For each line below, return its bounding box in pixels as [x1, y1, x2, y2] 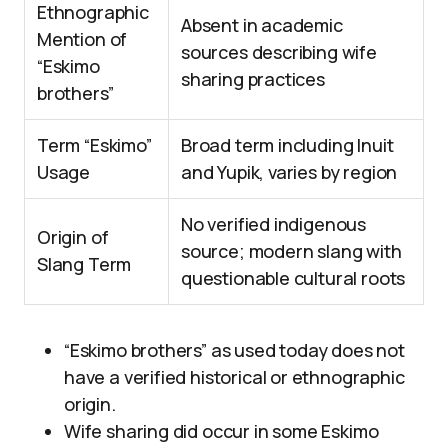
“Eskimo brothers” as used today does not [64, 338, 405, 362]
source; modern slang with [181, 239, 402, 263]
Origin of [37, 225, 109, 249]
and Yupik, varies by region [181, 160, 398, 184]
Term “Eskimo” [37, 133, 152, 157]
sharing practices [181, 67, 325, 91]
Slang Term [37, 252, 132, 276]
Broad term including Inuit [181, 133, 394, 157]
